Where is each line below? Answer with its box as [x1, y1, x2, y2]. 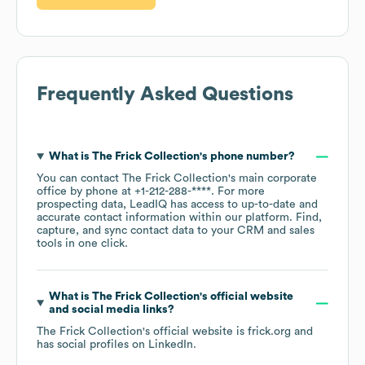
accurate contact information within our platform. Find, [37, 212, 322, 224]
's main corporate [228, 173, 317, 185]
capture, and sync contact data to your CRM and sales [37, 225, 314, 237]
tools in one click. [37, 238, 128, 250]
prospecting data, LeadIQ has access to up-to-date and [37, 199, 318, 211]
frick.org [248, 326, 291, 338]
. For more [211, 186, 265, 198]
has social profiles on [37, 339, 148, 351]
